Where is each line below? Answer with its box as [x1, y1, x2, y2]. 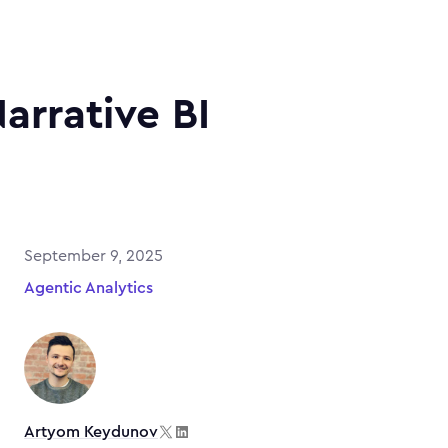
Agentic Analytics [24, 280, 153, 296]
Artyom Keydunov [24, 424, 158, 440]
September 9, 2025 [24, 248, 163, 264]
